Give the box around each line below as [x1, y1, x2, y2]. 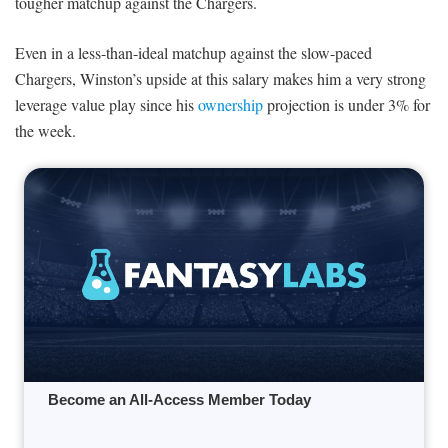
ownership [198, 94, 263, 116]
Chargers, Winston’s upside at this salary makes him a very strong [15, 68, 426, 90]
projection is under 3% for [263, 94, 430, 116]
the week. [15, 120, 76, 142]
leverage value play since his [15, 94, 198, 116]
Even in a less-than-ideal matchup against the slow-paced [15, 42, 372, 64]
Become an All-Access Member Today [48, 391, 311, 409]
